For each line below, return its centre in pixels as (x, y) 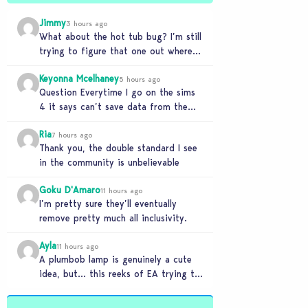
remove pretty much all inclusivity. (113, 218)
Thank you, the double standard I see (118, 148)
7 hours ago (72, 135)
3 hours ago (87, 23)
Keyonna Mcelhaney (79, 78)
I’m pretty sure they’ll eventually (108, 203)
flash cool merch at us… (91, 288)
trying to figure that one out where (116, 51)
